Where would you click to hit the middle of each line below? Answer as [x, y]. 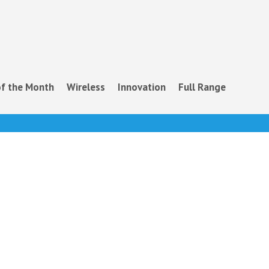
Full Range [202, 87]
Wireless [86, 87]
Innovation [142, 87]
